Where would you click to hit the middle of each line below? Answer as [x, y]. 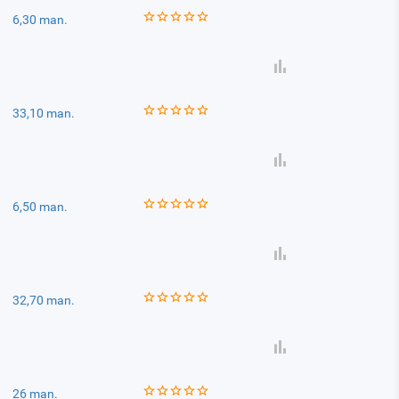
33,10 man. [44, 113]
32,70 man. [44, 300]
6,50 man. [41, 207]
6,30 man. [41, 20]
